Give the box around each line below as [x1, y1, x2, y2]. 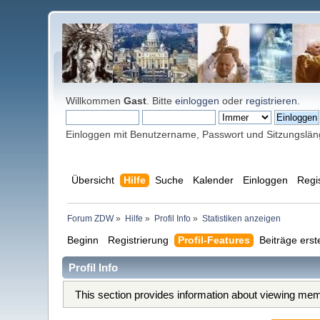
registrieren [246, 95, 298, 106]
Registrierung [107, 234, 169, 246]
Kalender [192, 174, 234, 186]
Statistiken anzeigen [201, 214, 281, 224]
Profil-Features [177, 234, 250, 246]
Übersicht [71, 174, 114, 186]
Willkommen [66, 95, 124, 106]
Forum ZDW [66, 214, 114, 224]
